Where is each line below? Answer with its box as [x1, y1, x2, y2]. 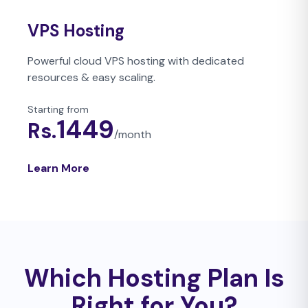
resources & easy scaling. [27, 70, 155, 85]
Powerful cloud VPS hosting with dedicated [27, 54, 244, 68]
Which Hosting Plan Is [23, 262, 285, 294]
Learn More [27, 161, 89, 175]
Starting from [27, 103, 89, 115]
